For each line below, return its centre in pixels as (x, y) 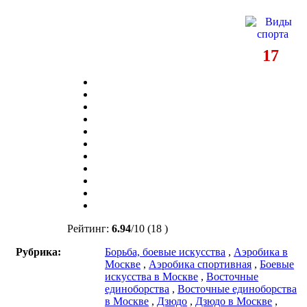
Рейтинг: (89, 228)
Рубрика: (38, 251)
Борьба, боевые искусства (165, 251)
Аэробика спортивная (200, 264)
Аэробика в (261, 251)
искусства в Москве (151, 276)
